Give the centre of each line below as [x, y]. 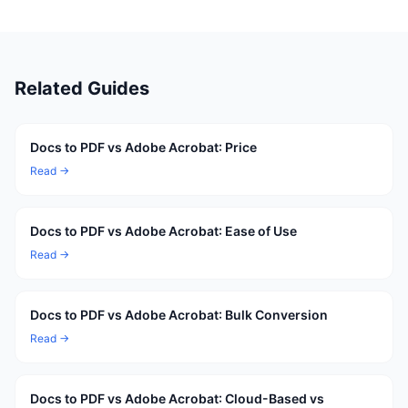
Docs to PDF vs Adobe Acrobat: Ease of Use [163, 231]
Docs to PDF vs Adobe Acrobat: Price [143, 147]
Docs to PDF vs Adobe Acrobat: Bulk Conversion [179, 315]
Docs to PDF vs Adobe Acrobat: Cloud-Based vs [177, 398]
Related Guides [82, 88]
